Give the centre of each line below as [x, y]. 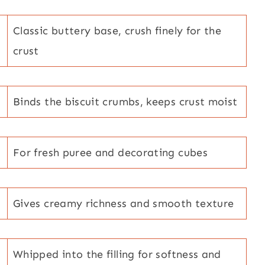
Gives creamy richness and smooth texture [124, 203]
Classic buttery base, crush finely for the [117, 30]
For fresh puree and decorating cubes [110, 152]
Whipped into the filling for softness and [117, 254]
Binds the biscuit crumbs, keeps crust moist [125, 101]
